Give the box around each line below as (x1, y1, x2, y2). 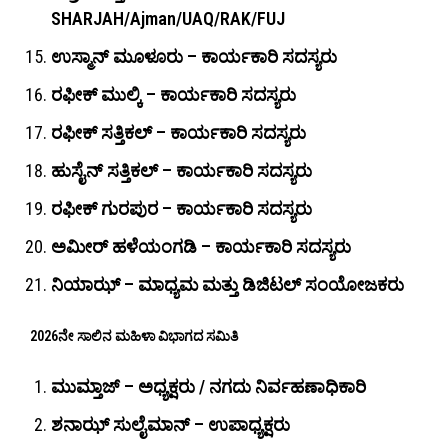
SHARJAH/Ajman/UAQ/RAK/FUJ (51, 8, 285, 30)
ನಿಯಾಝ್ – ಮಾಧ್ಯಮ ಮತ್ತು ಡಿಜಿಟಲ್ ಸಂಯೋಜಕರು (51, 274, 404, 296)
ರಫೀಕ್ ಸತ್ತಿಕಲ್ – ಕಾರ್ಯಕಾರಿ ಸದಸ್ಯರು (51, 122, 306, 144)
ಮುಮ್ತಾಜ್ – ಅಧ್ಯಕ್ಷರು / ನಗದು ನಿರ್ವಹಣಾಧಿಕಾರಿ (51, 376, 366, 398)
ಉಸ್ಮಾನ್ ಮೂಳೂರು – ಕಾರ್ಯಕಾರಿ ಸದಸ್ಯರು (51, 46, 337, 68)
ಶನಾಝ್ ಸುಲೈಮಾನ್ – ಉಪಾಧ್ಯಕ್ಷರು (51, 414, 290, 436)
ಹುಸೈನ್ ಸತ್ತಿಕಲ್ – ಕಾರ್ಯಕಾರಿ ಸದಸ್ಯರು (51, 160, 312, 182)
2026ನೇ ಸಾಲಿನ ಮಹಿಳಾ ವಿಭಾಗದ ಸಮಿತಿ (30, 328, 238, 345)
